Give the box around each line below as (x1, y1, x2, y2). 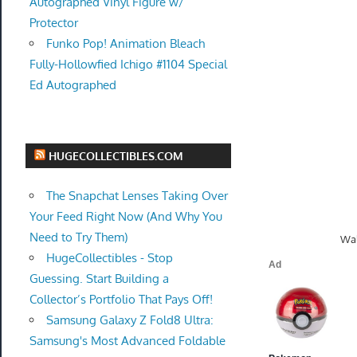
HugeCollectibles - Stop (45, 250, 173, 265)
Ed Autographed (29, 77, 116, 93)
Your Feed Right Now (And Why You (29, 209, 222, 224)
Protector (29, 15, 78, 31)
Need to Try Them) (29, 229, 127, 245)
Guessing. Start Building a (29, 271, 169, 286)
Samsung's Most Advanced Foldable (29, 333, 226, 348)
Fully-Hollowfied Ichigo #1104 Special (29, 57, 227, 73)
